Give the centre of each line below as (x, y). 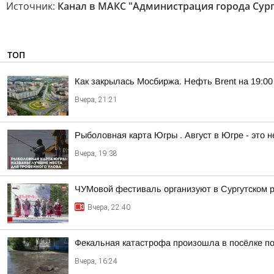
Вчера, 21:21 (96, 100)
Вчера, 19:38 (96, 154)
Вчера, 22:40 (109, 207)
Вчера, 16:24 (96, 261)
